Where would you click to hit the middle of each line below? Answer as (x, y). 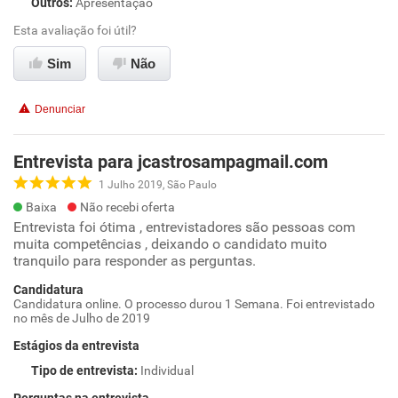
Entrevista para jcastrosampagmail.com (171, 162)
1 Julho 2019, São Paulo (158, 184)
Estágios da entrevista (76, 346)
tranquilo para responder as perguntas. (135, 261)
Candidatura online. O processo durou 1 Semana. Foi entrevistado (194, 304)
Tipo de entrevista (83, 370)
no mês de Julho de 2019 (82, 318)
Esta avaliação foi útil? (75, 30)
